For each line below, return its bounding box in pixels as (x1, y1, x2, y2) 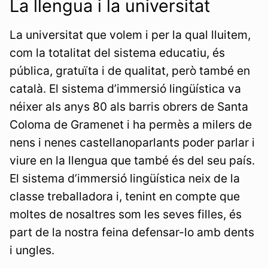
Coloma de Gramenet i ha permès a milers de (10, 117, 252, 132)
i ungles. (10, 242, 54, 257)
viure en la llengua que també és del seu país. (10, 153, 255, 167)
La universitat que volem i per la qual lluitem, (10, 27, 251, 42)
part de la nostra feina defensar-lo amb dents (10, 224, 254, 239)
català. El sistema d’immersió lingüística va (10, 81, 241, 96)
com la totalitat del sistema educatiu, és (10, 45, 225, 60)
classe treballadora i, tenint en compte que (10, 188, 240, 203)
